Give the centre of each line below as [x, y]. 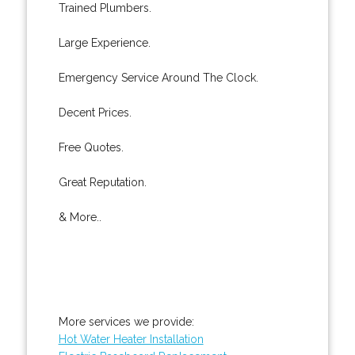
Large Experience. [104, 42]
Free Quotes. [91, 147]
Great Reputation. [102, 182]
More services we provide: [126, 321]
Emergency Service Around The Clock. [158, 77]
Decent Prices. [95, 112]
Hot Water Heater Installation [131, 339]
